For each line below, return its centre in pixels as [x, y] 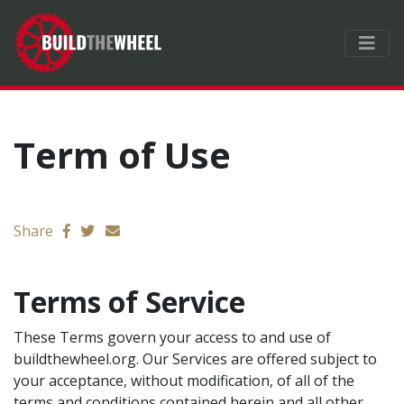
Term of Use [122, 155]
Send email [141, 230]
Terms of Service [129, 302]
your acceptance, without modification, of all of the [184, 381]
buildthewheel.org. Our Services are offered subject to [195, 359]
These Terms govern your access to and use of [172, 337]
